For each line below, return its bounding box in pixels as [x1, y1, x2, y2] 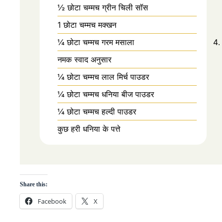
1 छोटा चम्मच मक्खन [57, 19, 116, 30]
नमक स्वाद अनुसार [57, 54, 111, 64]
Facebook [38, 196, 66, 206]
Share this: [20, 180, 48, 188]
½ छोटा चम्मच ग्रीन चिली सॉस [57, 2, 148, 12]
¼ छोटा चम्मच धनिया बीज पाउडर [57, 89, 154, 99]
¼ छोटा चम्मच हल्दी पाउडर [57, 106, 136, 116]
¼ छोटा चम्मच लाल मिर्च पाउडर [57, 71, 149, 82]
